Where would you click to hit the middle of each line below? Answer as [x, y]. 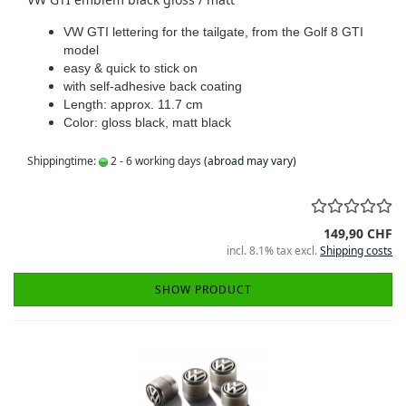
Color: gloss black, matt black [147, 122]
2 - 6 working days [155, 161]
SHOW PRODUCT [203, 290]
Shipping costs [356, 251]
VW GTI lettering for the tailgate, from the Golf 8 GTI [213, 32]
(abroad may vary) [250, 161]
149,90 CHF [358, 233]
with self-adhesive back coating [153, 86]
